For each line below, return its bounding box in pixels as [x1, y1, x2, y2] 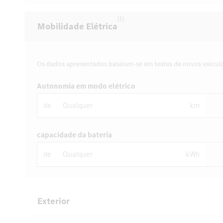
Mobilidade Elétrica [37, 20, 117, 32]
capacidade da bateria [37, 130, 112, 140]
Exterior [37, 195, 70, 207]
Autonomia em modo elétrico [37, 81, 135, 91]
